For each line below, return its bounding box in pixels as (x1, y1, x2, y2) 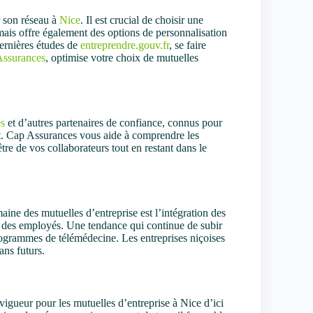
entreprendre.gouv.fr (80, 39, 169, 52)
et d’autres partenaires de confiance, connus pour (5, 116, 222, 129)
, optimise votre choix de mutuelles (45, 52, 198, 64)
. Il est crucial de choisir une (80, 14, 203, 27)
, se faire (169, 39, 206, 52)
